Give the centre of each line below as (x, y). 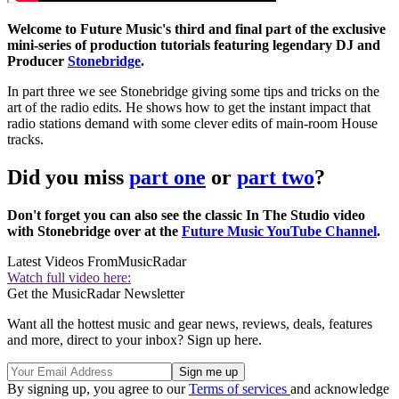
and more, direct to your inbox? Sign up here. (134, 340)
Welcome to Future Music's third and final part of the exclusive (196, 29)
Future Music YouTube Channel (279, 232)
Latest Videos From (62, 262)
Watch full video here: (69, 278)
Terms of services (240, 389)
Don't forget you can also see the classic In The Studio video (186, 216)
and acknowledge (340, 389)
